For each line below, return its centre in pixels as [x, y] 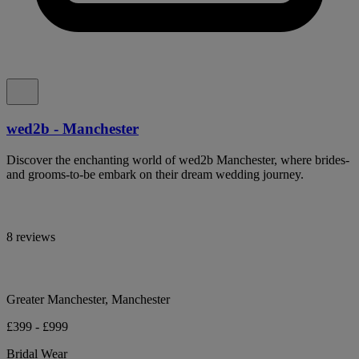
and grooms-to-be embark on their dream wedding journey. [155, 174]
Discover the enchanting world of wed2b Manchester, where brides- [178, 159]
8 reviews [31, 236]
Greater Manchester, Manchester [88, 299]
